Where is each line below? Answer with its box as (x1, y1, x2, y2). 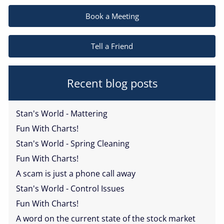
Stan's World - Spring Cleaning (16, 137, 130, 149)
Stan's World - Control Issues (16, 182, 125, 194)
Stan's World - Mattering (16, 107, 108, 119)
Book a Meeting (85, 10, 139, 21)
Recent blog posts (66, 75, 157, 90)
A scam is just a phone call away (16, 167, 136, 179)
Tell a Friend (91, 41, 133, 51)
